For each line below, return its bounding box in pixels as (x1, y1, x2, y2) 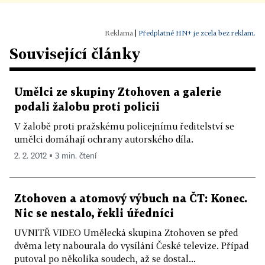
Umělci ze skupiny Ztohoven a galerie (14, 88, 221, 98)
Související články (9, 45, 140, 62)
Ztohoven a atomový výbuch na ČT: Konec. (14, 194, 247, 204)
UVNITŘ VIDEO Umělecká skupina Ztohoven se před (14, 227, 238, 238)
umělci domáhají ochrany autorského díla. (14, 134, 193, 144)
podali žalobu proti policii (14, 102, 160, 112)
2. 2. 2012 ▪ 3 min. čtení (14, 152, 96, 160)
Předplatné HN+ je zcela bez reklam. (138, 28, 256, 37)
